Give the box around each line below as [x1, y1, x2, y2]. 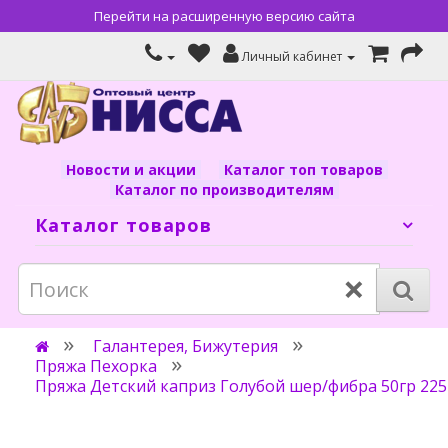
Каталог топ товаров [223, 160, 383, 179]
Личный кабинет [242, 48, 342, 65]
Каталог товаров [35, 213, 212, 237]
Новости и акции [65, 160, 196, 179]
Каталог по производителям [114, 180, 334, 199]
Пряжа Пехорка [35, 355, 157, 377]
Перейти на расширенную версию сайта [93, 7, 355, 25]
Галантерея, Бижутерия [93, 335, 278, 357]
